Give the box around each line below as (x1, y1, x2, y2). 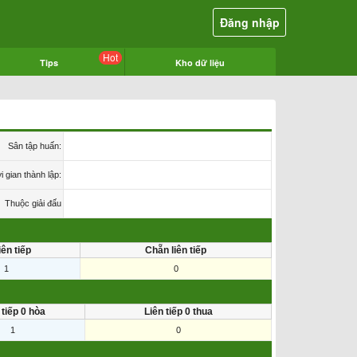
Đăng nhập (219, 14, 280, 30)
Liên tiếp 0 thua (143, 306, 213, 317)
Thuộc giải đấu (5, 198, 61, 208)
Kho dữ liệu (175, 57, 225, 69)
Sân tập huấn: (8, 141, 61, 151)
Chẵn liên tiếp (145, 245, 206, 256)
